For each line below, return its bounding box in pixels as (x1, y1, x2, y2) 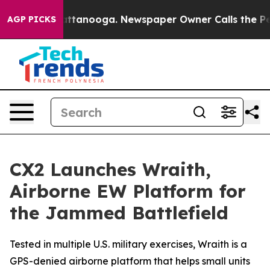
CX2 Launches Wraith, (10, 158, 211, 181)
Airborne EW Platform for (10, 180, 246, 202)
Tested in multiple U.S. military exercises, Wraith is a (10, 238, 247, 250)
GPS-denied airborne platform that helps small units (10, 255, 250, 267)
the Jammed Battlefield (10, 201, 228, 224)
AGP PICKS (7, 14, 56, 25)
